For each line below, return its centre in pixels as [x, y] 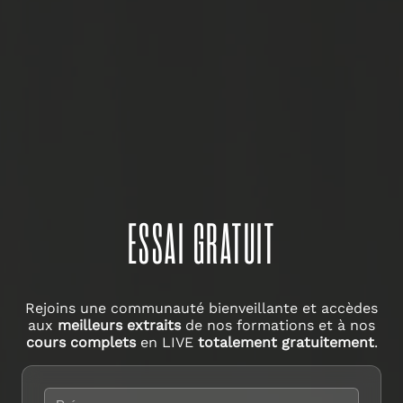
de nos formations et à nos [278, 325]
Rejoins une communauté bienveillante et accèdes [201, 308]
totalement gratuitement [286, 342]
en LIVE [166, 342]
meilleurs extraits [119, 325]
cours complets [81, 342]
